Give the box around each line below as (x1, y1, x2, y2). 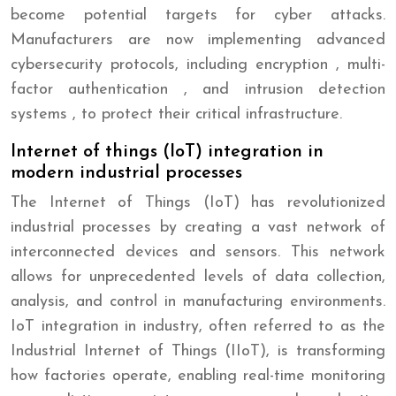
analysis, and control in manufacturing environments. (11, 293, 385, 310)
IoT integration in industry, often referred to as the (11, 317, 385, 335)
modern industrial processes (11, 164, 242, 182)
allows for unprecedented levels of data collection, (11, 268, 385, 286)
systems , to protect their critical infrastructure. (11, 105, 342, 123)
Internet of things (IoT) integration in (11, 142, 324, 161)
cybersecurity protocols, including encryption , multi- (11, 56, 385, 73)
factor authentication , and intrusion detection (11, 80, 385, 98)
